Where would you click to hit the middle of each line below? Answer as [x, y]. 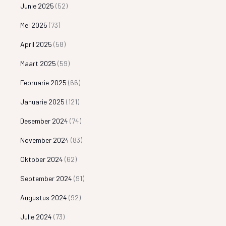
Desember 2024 [44, 121]
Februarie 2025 [44, 82]
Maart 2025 [38, 63]
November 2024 [45, 140]
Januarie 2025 [43, 101]
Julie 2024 [36, 216]
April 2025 [36, 44]
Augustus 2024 [44, 197]
